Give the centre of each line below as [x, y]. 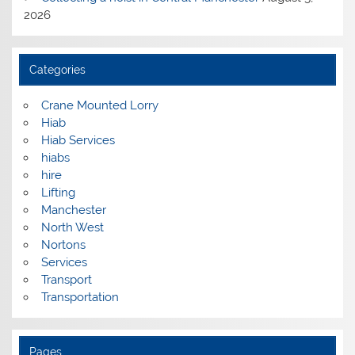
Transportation [80, 297]
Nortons [63, 244]
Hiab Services [78, 140]
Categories [57, 69]
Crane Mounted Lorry [99, 105]
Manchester [73, 210]
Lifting [58, 192]
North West [72, 227]
